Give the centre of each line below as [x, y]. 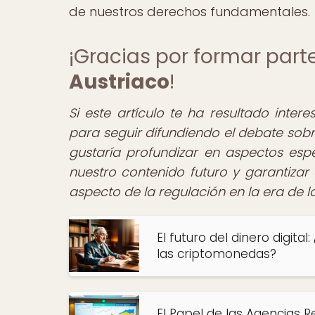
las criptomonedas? [217, 253]
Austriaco [119, 82]
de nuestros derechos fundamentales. [189, 11]
